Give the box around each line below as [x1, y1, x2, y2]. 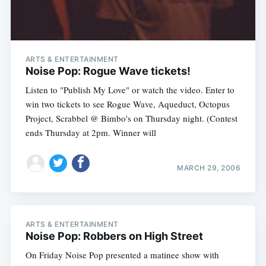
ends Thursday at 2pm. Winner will [25, 126, 156, 139]
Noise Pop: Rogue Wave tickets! [25, 65, 191, 78]
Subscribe [192, 244, 241, 256]
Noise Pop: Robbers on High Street [25, 230, 203, 243]
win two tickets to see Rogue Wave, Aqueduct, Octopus [25, 98, 230, 110]
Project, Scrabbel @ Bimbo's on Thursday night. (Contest [25, 112, 237, 125]
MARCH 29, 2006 [177, 163, 241, 172]
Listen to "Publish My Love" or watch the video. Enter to [25, 84, 235, 96]
